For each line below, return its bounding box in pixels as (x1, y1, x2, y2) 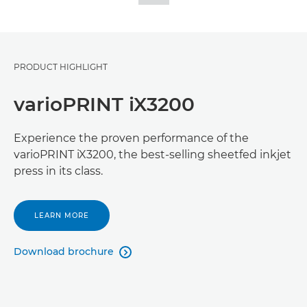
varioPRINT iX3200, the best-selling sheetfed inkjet (14, 148, 291, 162)
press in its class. (14, 164, 103, 178)
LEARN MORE (34, 211, 89, 221)
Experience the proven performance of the (14, 132, 249, 145)
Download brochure (14, 245, 114, 258)
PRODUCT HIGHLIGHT (14, 62, 108, 73)
